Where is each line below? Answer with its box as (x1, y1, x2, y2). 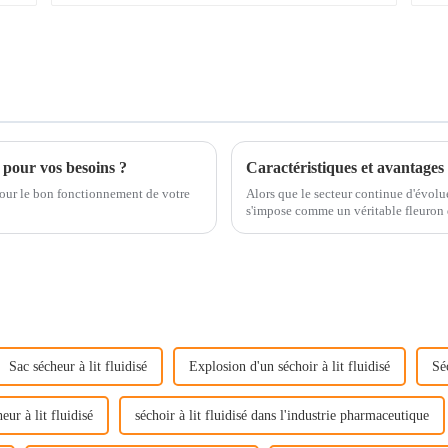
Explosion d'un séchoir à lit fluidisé (189, 358, 390, 374)
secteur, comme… (246, 219, 341, 235)
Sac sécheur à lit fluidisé (9, 358, 147, 374)
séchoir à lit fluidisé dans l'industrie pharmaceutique (135, 407, 429, 423)
